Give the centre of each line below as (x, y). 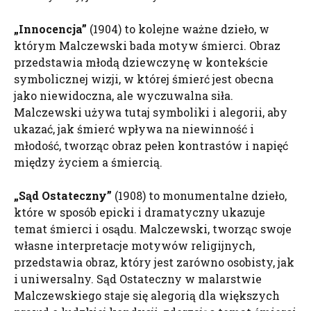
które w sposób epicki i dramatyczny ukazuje (140, 212)
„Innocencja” (50, 29)
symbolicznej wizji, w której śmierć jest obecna (144, 79)
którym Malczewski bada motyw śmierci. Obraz (147, 45)
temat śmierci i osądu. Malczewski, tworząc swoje (153, 229)
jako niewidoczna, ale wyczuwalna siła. (124, 95)
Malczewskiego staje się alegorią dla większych (147, 295)
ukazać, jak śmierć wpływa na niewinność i (134, 129)
